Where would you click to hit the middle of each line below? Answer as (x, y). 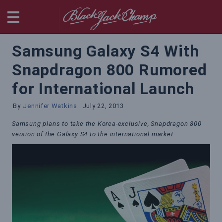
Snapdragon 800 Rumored (110, 70)
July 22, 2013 (103, 106)
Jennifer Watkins (50, 106)
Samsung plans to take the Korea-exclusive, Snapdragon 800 (107, 124)
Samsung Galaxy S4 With (106, 51)
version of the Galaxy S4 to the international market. (94, 134)
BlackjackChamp (187, 11)
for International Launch (103, 89)
